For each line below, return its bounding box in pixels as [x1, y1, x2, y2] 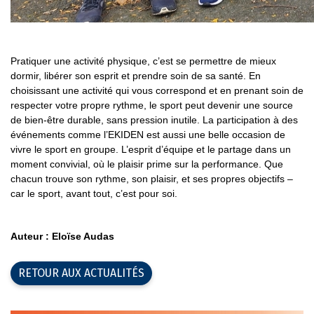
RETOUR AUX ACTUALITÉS [18, 266, 144, 280]
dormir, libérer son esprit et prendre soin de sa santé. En [11, 70, 261, 81]
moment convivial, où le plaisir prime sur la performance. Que [11, 158, 283, 170]
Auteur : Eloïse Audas [11, 231, 114, 242]
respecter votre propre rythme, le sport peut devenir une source [11, 100, 293, 111]
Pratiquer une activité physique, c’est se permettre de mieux [11, 55, 276, 67]
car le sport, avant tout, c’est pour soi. [11, 188, 177, 199]
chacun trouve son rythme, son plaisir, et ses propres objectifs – [11, 173, 293, 184]
